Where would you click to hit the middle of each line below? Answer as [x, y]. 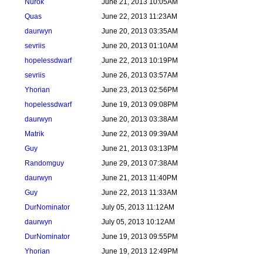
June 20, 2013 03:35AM [140, 31]
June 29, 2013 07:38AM [140, 163]
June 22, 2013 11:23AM [139, 16]
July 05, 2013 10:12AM [138, 222]
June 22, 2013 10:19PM [140, 60]
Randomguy [44, 163]
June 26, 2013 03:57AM [140, 75]
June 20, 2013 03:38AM [140, 119]
